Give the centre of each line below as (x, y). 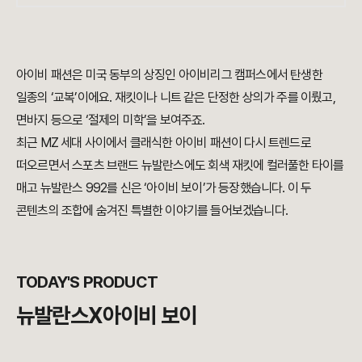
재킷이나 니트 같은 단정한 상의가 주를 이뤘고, (225, 98)
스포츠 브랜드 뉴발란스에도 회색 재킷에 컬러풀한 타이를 (208, 166)
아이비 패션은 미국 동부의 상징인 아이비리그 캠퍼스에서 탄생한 (169, 75)
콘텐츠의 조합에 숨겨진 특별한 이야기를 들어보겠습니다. (152, 211)
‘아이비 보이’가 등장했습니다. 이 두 (228, 188)
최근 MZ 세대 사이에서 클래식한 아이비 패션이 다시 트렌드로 (164, 143)
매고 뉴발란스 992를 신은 (80, 188)
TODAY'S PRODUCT (87, 282)
